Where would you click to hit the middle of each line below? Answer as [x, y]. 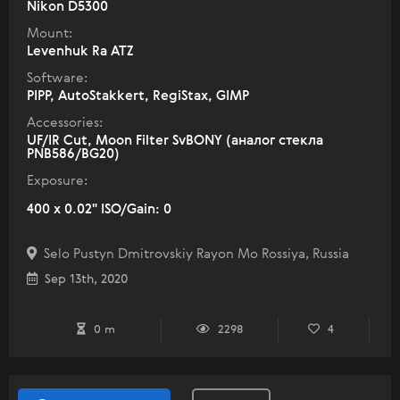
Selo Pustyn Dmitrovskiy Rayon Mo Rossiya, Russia [193, 254]
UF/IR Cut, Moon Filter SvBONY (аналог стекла [175, 140]
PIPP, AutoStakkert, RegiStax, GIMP [138, 96]
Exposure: [57, 180]
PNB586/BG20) [73, 154]
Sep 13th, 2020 [83, 279]
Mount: [50, 33]
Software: [57, 78]
